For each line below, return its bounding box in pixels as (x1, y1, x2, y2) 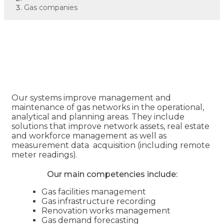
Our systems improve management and (11, 92, 171, 102)
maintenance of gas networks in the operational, (11, 102, 204, 112)
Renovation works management (41, 205, 170, 215)
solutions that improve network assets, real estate (11, 121, 209, 131)
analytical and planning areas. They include (11, 111, 184, 121)
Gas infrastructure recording (41, 196, 156, 206)
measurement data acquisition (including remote (11, 140, 210, 150)
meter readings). (11, 149, 77, 159)
